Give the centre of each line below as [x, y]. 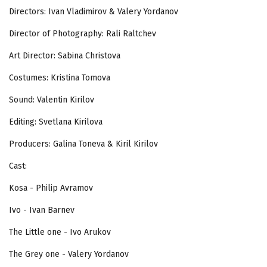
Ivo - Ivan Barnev [42, 210]
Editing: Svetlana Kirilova [56, 122]
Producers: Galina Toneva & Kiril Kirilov [83, 144]
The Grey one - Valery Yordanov [69, 254]
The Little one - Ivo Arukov [60, 232]
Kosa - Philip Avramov [51, 188]
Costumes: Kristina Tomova [60, 77]
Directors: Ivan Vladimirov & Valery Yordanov [94, 11]
